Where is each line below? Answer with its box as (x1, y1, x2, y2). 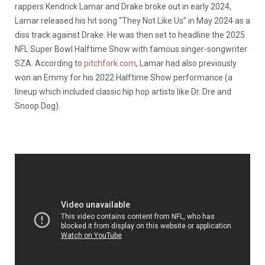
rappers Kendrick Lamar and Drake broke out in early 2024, (15, 1, 231, 11)
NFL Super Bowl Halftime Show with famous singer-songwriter (15, 44, 247, 54)
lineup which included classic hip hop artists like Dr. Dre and (15, 86, 231, 96)
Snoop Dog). (15, 101, 62, 111)
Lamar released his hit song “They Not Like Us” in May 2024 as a (15, 15, 250, 25)
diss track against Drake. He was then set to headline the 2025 (15, 30, 245, 40)
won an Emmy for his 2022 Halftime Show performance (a (15, 72, 232, 82)
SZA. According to (15, 58, 84, 68)
